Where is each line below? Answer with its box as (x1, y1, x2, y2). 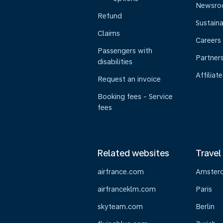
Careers (195, 36, 221, 44)
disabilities (98, 58, 132, 66)
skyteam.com (98, 203, 143, 211)
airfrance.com (98, 168, 144, 176)
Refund (98, 12, 122, 20)
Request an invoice (98, 75, 161, 83)
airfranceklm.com (98, 185, 156, 193)
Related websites (98, 148, 169, 158)
